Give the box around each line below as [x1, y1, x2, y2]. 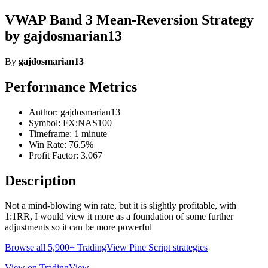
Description [5, 172, 76, 188]
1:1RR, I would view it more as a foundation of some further [5, 211, 233, 222]
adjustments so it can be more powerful [5, 222, 152, 233]
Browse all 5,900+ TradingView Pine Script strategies [5, 242, 208, 253]
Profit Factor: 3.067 [29, 150, 102, 160]
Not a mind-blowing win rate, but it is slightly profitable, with [5, 200, 236, 211]
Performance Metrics [5, 78, 137, 95]
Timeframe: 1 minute [29, 128, 107, 139]
